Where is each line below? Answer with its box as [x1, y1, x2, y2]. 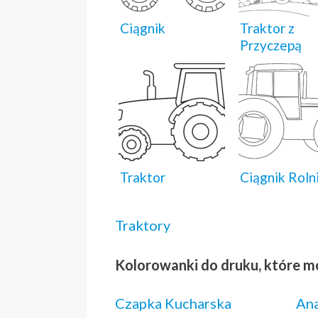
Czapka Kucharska [115, 294, 231, 312]
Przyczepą [240, 36, 302, 53]
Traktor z [240, 19, 295, 36]
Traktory [115, 216, 170, 234]
